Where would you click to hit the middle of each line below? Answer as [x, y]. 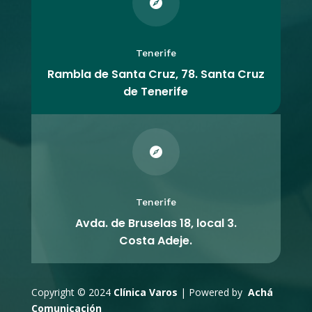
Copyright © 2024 [72, 292]
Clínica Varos [145, 292]
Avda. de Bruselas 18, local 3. [156, 224]
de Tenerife [156, 92]
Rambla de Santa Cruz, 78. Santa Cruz [156, 75]
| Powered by [211, 292]
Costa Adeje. [156, 241]
